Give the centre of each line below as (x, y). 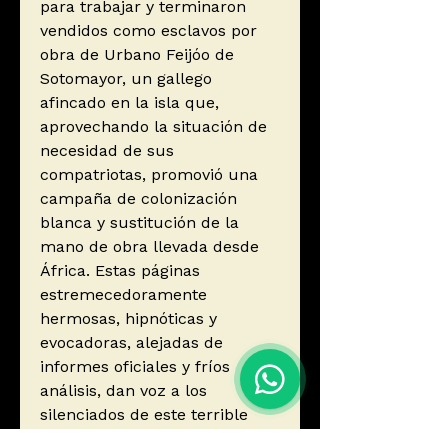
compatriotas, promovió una (149, 175)
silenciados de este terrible (144, 415)
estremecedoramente (123, 295)
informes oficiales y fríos (135, 367)
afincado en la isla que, (129, 103)
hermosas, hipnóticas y (128, 319)
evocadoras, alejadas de (131, 343)
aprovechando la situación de (153, 127)
